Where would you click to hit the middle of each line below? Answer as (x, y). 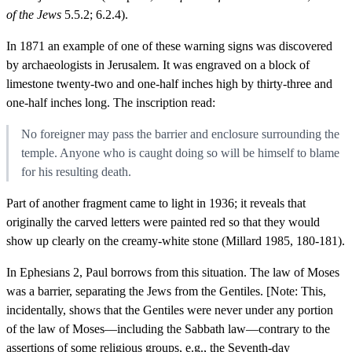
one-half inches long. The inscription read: (111, 102)
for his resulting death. (76, 171)
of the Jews (34, 14)
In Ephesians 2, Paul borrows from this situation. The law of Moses (173, 272)
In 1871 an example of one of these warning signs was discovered (169, 46)
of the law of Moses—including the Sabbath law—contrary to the (168, 328)
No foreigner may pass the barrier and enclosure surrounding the (180, 134)
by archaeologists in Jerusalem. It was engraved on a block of (158, 64)
